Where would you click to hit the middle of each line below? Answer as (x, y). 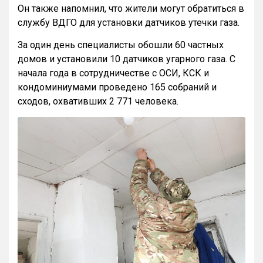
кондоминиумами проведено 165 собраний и (117, 87)
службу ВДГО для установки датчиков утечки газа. (129, 23)
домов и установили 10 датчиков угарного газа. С (127, 59)
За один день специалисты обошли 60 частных (121, 45)
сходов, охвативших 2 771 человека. (98, 102)
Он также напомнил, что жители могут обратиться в (131, 9)
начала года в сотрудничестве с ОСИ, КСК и (113, 73)
